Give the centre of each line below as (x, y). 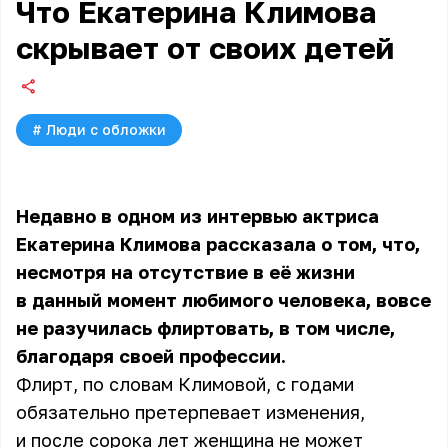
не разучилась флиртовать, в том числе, (205, 328)
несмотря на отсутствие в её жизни (185, 272)
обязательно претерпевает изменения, (190, 412)
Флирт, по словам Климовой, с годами (185, 384)
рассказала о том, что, (313, 244)
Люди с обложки (106, 129)
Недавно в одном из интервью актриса (197, 216)
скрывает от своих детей (205, 48)
